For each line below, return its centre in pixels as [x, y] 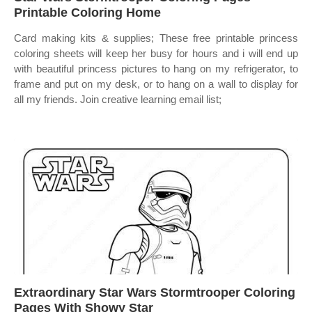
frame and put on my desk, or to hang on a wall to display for [156, 84]
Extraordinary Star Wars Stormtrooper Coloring [155, 292]
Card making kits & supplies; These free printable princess [156, 38]
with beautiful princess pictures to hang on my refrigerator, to [156, 69]
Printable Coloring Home [87, 13]
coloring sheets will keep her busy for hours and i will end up [156, 53]
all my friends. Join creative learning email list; [118, 99]
